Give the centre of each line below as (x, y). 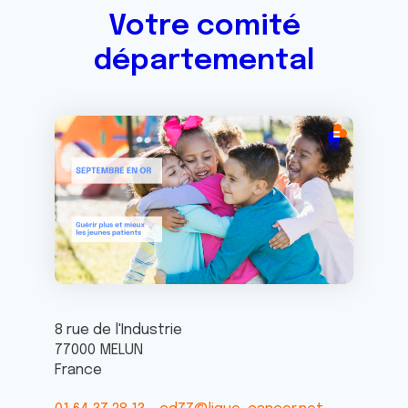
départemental (204, 61)
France (78, 370)
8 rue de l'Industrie (118, 330)
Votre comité (204, 27)
